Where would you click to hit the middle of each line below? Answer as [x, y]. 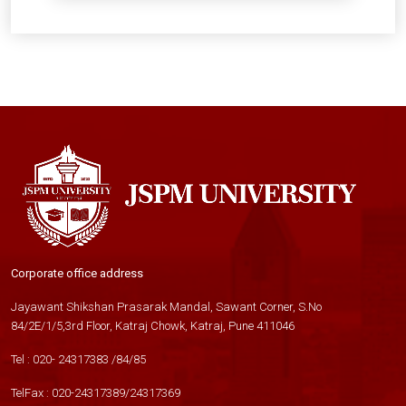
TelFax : [31, 393]
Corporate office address [77, 273]
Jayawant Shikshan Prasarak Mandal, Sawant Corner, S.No [166, 307]
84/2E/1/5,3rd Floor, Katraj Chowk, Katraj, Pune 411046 [153, 326]
